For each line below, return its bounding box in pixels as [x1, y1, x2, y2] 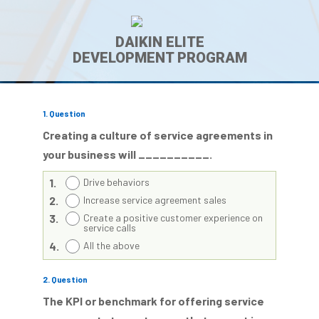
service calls [83, 221, 136, 234]
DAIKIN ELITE [115, 33, 204, 51]
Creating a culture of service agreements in [43, 128, 273, 142]
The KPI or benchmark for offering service [43, 294, 264, 308]
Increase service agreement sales [83, 194, 226, 206]
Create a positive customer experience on [83, 211, 263, 224]
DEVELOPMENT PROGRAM [72, 49, 247, 66]
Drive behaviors [83, 176, 150, 188]
